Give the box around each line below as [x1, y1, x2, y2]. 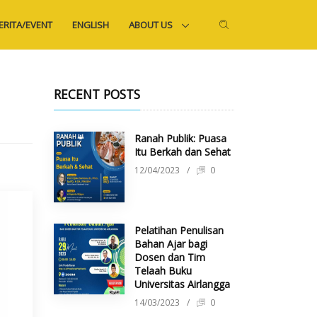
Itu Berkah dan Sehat [134, 144, 231, 158]
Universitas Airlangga [134, 277, 230, 291]
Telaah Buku [134, 263, 192, 277]
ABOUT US [129, 18, 175, 31]
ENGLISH [72, 18, 110, 31]
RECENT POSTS [54, 85, 140, 103]
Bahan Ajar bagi [134, 236, 207, 250]
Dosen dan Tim [134, 250, 205, 264]
